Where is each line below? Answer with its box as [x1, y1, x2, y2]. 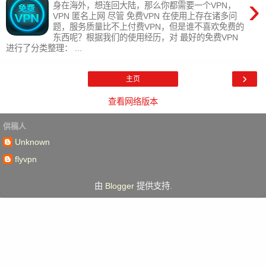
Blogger [104, 181, 134, 191]
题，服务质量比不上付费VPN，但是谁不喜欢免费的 [53, 21, 245, 31]
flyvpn [15, 154, 37, 164]
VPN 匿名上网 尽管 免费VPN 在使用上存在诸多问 [53, 11, 237, 21]
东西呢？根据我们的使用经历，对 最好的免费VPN [53, 32, 239, 42]
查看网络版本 [108, 96, 158, 106]
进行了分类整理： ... [6, 43, 82, 53]
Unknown [15, 137, 50, 147]
